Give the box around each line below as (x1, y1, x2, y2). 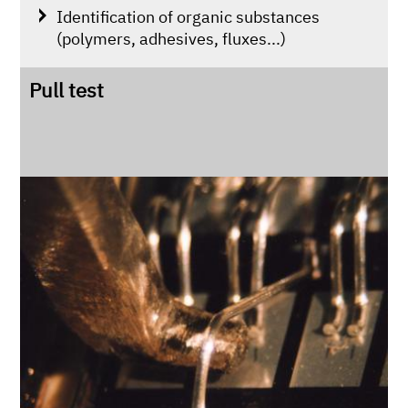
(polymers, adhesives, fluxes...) (56, 27, 287, 50)
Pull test (29, 76, 105, 104)
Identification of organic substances (56, 5, 321, 28)
